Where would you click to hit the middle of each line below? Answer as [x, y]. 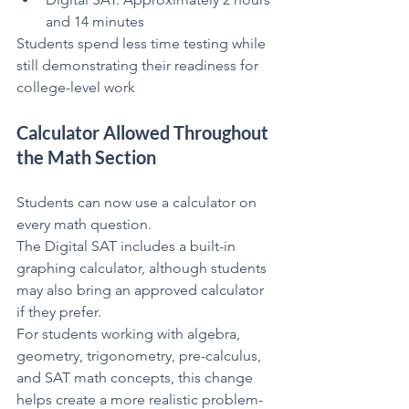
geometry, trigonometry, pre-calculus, [141, 355]
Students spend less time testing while [143, 43]
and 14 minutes [95, 21]
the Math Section [86, 157]
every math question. [84, 224]
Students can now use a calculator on [138, 202]
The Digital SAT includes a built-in [128, 246]
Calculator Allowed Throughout [144, 132]
